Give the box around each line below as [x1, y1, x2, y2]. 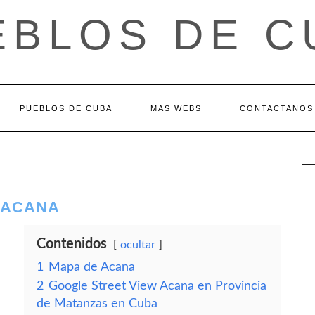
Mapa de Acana [49, 261, 135, 273]
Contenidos [37, 237, 107, 251]
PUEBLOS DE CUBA [20, 104, 112, 112]
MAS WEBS [150, 104, 202, 112]
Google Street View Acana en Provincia [49, 280, 266, 292]
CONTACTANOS [240, 104, 314, 112]
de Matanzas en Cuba [37, 297, 157, 309]
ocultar [120, 239, 155, 250]
